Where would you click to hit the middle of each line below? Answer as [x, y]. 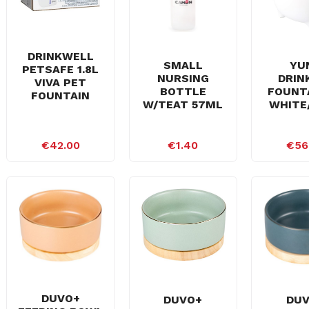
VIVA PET [61, 82]
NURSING [183, 78]
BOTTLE [183, 91]
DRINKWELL [60, 56]
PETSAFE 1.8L [61, 69]
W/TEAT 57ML [183, 104]
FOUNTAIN [61, 95]
